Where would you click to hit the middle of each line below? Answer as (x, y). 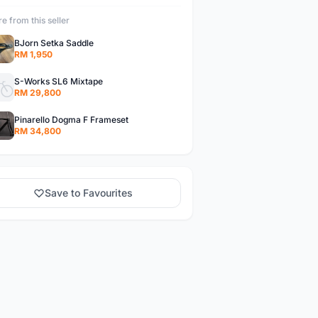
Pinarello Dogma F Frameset (71, 120)
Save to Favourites (89, 193)
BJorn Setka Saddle (54, 43)
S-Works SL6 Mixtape (58, 81)
